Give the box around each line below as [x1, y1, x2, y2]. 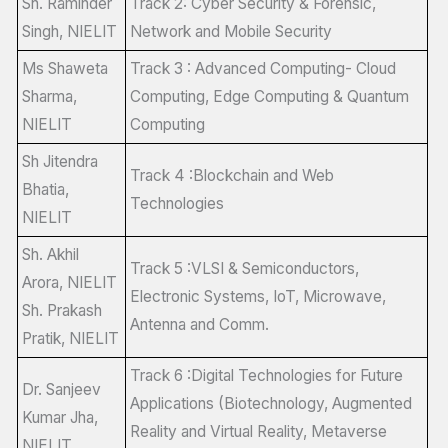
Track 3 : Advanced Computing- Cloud [129, 58, 396, 78]
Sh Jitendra [21, 151, 98, 171]
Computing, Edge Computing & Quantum [129, 86, 409, 106]
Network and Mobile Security [129, 21, 332, 41]
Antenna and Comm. [129, 314, 269, 334]
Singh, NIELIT [21, 21, 117, 41]
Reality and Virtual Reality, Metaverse [129, 421, 387, 441]
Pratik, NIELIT [21, 328, 119, 348]
